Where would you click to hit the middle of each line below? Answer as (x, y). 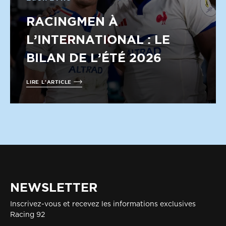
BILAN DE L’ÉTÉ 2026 (94, 58)
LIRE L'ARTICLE (50, 82)
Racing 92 (27, 215)
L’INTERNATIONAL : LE (98, 39)
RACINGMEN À (72, 21)
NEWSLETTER (54, 187)
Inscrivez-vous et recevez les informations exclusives (103, 204)
